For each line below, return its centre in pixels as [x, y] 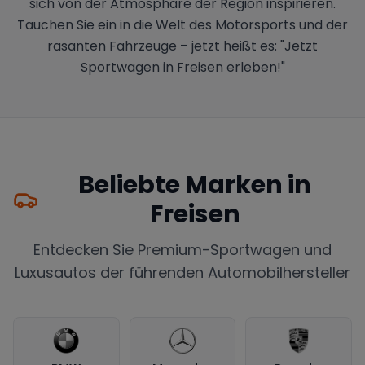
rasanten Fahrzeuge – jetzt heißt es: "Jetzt [182, 46]
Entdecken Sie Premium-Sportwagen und [182, 249]
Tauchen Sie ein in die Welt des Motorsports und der [182, 24]
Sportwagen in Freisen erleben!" [182, 67]
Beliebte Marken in [195, 185]
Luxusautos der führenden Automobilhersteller [182, 272]
